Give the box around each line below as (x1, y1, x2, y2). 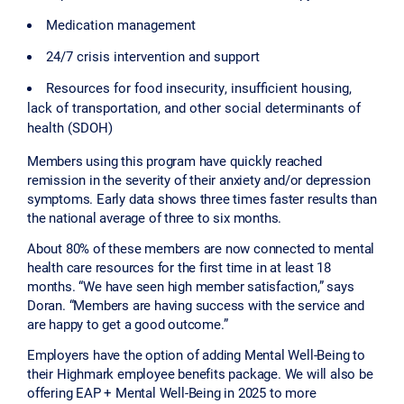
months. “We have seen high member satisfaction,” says (27, 276, 354, 295)
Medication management (46, 15, 196, 34)
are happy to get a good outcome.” (27, 314, 228, 333)
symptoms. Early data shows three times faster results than (27, 189, 377, 208)
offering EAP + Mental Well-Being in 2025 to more (27, 382, 317, 401)
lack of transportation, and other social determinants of (27, 98, 361, 117)
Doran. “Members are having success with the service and (27, 295, 364, 314)
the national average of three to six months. (27, 208, 282, 227)
